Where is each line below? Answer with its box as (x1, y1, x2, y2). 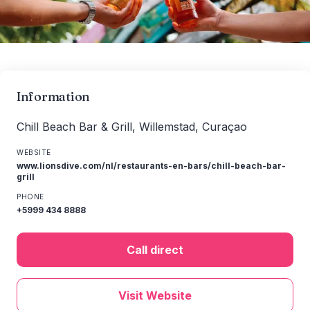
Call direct (127, 243, 183, 257)
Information (17, 89, 91, 104)
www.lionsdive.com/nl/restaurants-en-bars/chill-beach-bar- (17, 161, 286, 171)
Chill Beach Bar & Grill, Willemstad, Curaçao (17, 120, 247, 134)
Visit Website (118, 289, 192, 302)
